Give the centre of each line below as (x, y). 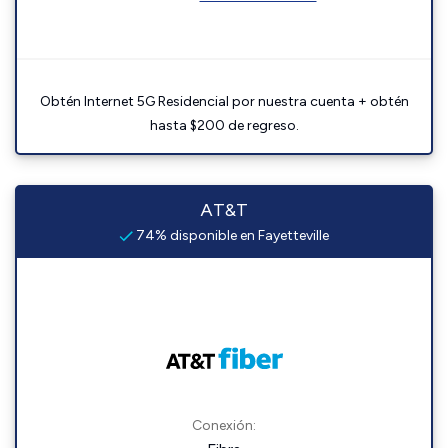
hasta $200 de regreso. (224, 125)
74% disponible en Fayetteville (231, 235)
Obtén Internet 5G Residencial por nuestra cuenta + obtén (224, 101)
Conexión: (224, 425)
